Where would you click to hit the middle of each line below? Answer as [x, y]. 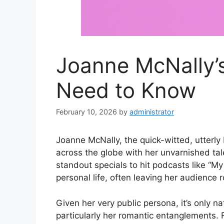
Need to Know [126, 90]
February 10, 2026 [86, 112]
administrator [152, 112]
